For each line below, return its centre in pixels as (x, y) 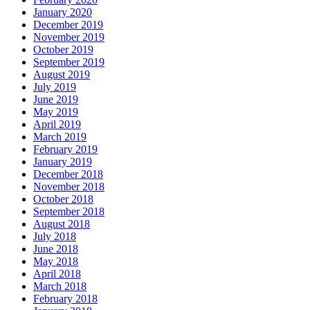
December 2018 (68, 174)
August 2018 (62, 224)
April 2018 (57, 273)
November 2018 (69, 186)
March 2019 (60, 136)
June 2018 (56, 248)
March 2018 (60, 286)
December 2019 (68, 24)
